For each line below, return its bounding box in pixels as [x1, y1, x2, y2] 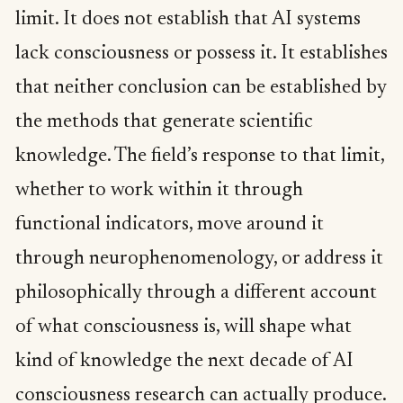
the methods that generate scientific [15, 112, 313, 133]
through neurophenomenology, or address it [15, 249, 383, 270]
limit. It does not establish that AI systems [15, 10, 361, 31]
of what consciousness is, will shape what [15, 318, 352, 338]
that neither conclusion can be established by [15, 78, 387, 99]
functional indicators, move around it [15, 215, 324, 236]
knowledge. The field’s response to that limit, [15, 147, 384, 167]
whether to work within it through [15, 181, 303, 201]
